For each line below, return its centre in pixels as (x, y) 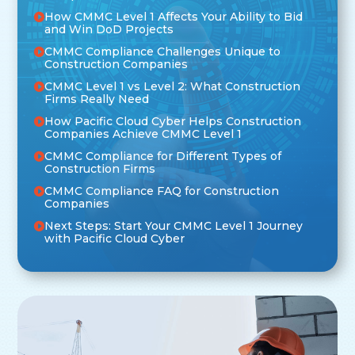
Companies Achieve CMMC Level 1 (143, 134)
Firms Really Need (97, 99)
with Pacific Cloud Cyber (115, 238)
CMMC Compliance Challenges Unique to (163, 51)
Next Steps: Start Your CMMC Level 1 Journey (174, 225)
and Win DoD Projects (109, 29)
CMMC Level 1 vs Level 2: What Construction (173, 86)
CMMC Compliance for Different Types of (163, 156)
